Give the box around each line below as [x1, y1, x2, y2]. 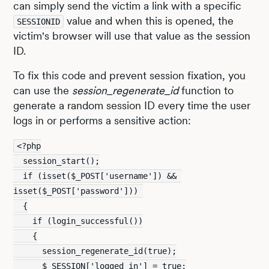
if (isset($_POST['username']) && [13, 171, 177, 181]
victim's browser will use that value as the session [13, 29, 251, 42]
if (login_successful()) [13, 216, 144, 226]
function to [178, 84, 234, 97]
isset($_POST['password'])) [13, 186, 144, 196]
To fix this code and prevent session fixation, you [13, 69, 246, 82]
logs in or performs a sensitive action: [13, 114, 192, 127]
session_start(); [13, 156, 100, 166]
